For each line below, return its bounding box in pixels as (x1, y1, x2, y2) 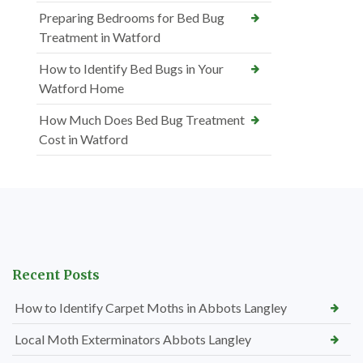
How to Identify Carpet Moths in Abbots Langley (15, 299, 287, 315)
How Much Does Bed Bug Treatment (39, 111, 245, 127)
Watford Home (39, 79, 124, 96)
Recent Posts (12, 266, 100, 283)
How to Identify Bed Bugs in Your (39, 60, 224, 76)
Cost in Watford (39, 130, 128, 147)
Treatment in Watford (39, 28, 160, 45)
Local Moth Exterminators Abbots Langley (15, 331, 251, 347)
